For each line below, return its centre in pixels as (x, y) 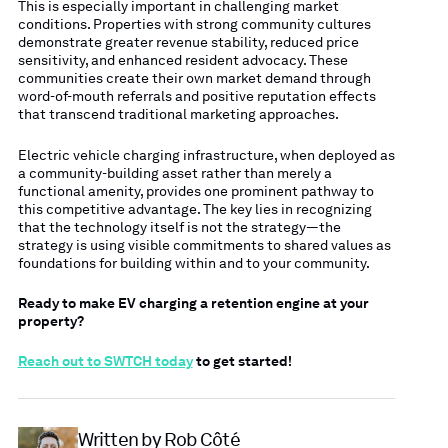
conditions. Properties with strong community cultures (194, 24)
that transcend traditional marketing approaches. (178, 114)
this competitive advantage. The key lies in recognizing (194, 208)
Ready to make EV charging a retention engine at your (193, 303)
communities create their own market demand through (194, 78)
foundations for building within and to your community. (193, 262)
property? (50, 321)
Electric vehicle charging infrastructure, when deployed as (206, 154)
